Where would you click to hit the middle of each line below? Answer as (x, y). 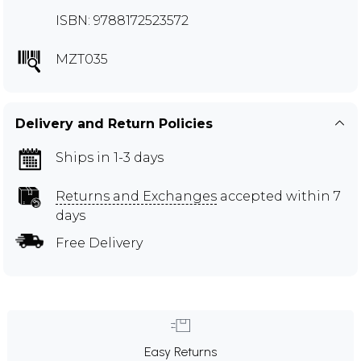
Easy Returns (180, 351)
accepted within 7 (279, 196)
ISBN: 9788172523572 (122, 20)
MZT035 (82, 59)
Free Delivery (99, 243)
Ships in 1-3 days (110, 157)
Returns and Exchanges (136, 196)
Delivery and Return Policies (114, 123)
